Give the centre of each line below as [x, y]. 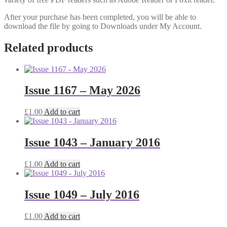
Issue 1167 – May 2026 [82, 90]
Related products [48, 47]
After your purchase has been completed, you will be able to [100, 17]
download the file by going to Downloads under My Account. [103, 26]
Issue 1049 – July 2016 [82, 195]
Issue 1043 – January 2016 [92, 143]
